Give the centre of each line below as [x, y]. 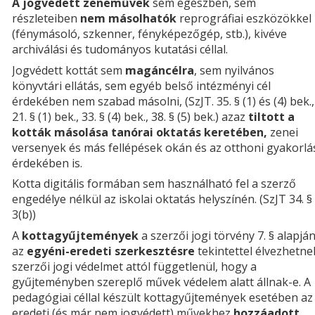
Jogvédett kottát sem [69, 70]
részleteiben [46, 19]
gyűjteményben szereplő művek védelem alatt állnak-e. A [161, 282]
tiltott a [271, 116]
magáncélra [160, 70]
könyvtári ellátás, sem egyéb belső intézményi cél [141, 85]
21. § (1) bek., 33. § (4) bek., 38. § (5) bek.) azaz [130, 116]
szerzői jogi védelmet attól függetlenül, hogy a [134, 266]
